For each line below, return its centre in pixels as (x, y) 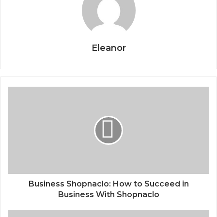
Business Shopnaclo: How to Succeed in (108, 184)
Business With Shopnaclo (108, 194)
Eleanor (108, 48)
